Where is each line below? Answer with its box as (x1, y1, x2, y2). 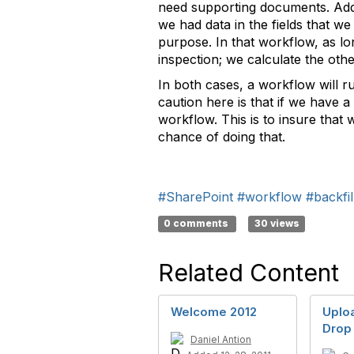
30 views (254, 217, 299, 229)
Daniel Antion (190, 333, 251, 345)
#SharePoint (158, 189, 233, 205)
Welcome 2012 (171, 304, 257, 319)
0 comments (164, 217, 232, 229)
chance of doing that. (158, 129, 289, 145)
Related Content (158, 258, 339, 287)
